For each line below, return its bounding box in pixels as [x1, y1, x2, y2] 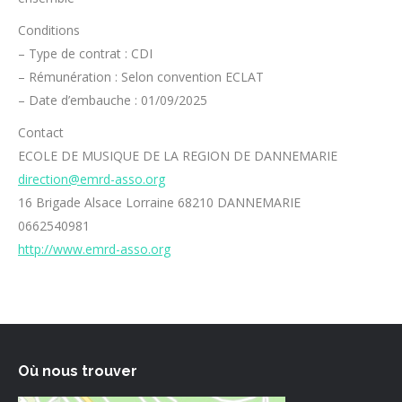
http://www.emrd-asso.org [18, 240, 170, 258]
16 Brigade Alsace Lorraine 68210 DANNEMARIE [18, 194, 301, 212]
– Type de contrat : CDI [18, 45, 153, 63]
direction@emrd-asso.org [18, 170, 165, 188]
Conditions [18, 22, 80, 39]
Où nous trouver [18, 363, 137, 380]
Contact [18, 124, 64, 142]
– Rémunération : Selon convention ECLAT [18, 68, 264, 86]
